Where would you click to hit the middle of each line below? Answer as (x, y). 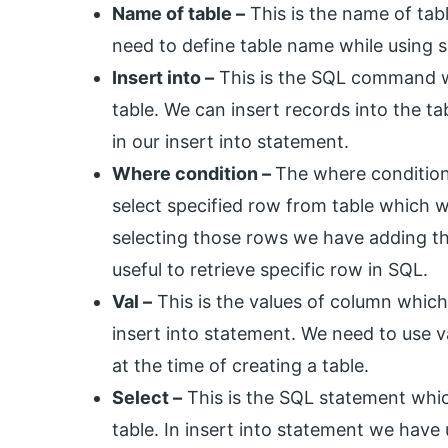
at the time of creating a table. (240, 365)
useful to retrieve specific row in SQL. (270, 269)
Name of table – (178, 13)
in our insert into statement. (230, 141)
